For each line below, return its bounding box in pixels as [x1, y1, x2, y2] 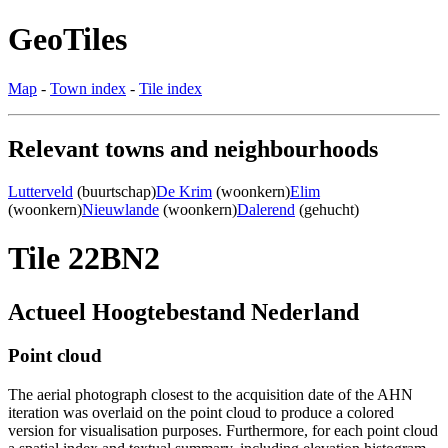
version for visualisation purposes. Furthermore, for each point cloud [8, 422, 438, 440]
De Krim [156, 182, 212, 200]
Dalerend [237, 200, 295, 218]
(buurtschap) [73, 182, 156, 200]
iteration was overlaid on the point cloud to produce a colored [8, 404, 394, 422]
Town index [50, 79, 126, 97]
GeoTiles [8, 21, 127, 58]
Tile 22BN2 [8, 240, 160, 277]
